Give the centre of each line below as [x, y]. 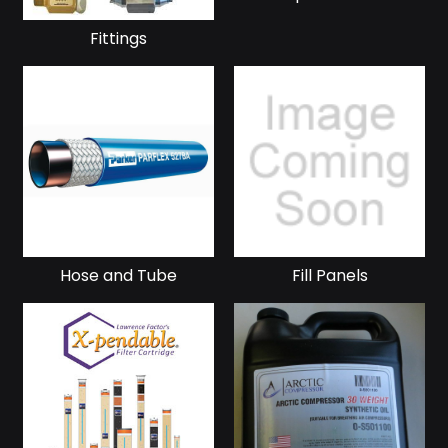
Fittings [118, 39]
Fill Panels [329, 276]
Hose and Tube [118, 276]
